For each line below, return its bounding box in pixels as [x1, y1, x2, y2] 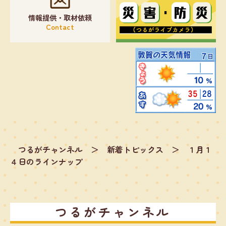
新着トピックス [107, 143, 163, 155]
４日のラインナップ [10, 155, 83, 167]
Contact [45, 21, 74, 32]
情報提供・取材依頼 [28, 12, 92, 23]
